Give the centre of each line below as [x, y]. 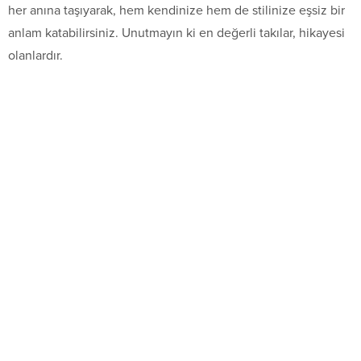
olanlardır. [35, 55]
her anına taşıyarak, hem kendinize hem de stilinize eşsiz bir [176, 10]
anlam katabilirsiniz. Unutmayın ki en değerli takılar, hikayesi [176, 33]
